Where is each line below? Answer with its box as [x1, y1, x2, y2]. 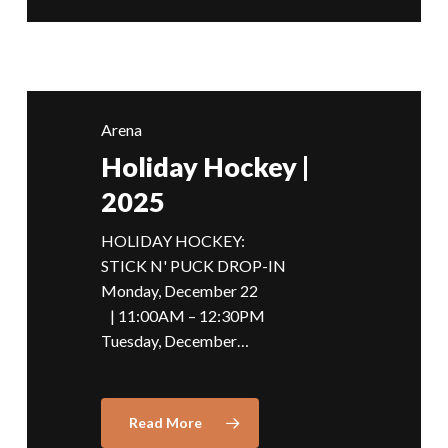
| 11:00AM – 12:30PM [100, 306, 265, 326]
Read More [128, 414, 202, 432]
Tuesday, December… [100, 331, 249, 351]
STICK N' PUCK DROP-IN [100, 256, 286, 276]
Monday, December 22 [100, 281, 285, 301]
